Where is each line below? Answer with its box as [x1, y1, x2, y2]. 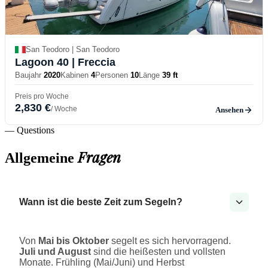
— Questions [5, 124, 54, 135]
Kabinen [60, 70, 89, 80]
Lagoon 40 [15, 56, 69, 68]
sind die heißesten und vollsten [91, 246, 226, 257]
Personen [95, 70, 128, 80]
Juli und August [19, 246, 91, 257]
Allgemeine [5, 150, 78, 166]
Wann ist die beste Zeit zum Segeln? [19, 197, 182, 208]
